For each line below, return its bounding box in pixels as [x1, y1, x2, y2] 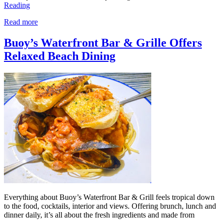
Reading [4, 1, 30, 10]
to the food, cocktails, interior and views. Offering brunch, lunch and [4, 202, 216, 211]
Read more [4, 18, 38, 27]
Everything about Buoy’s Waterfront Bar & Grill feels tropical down [4, 193, 215, 202]
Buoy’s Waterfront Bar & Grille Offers [4, 36, 202, 50]
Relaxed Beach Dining [4, 50, 115, 63]
